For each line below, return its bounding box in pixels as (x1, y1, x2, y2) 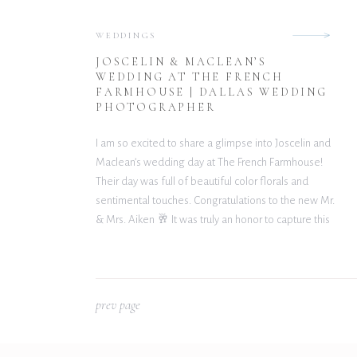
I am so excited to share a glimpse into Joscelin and (96, 137, 331, 149)
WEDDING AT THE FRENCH (96, 70, 284, 84)
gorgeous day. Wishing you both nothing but (96, 233, 300, 245)
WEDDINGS (96, 30, 156, 41)
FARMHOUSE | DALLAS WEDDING (96, 85, 328, 99)
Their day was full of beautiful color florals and (96, 175, 308, 187)
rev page (101, 296, 140, 313)
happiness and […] (96, 252, 179, 264)
